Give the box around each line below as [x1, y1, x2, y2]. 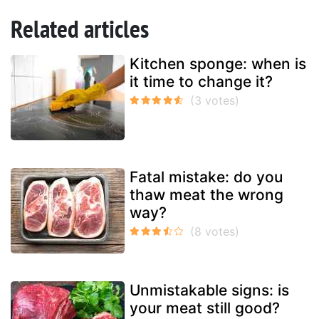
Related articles [11, 12, 149, 46]
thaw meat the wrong [130, 186, 283, 204]
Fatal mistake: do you [130, 168, 283, 187]
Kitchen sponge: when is [130, 55, 306, 73]
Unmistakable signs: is [130, 281, 289, 300]
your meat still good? [130, 299, 280, 318]
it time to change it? [130, 73, 273, 91]
